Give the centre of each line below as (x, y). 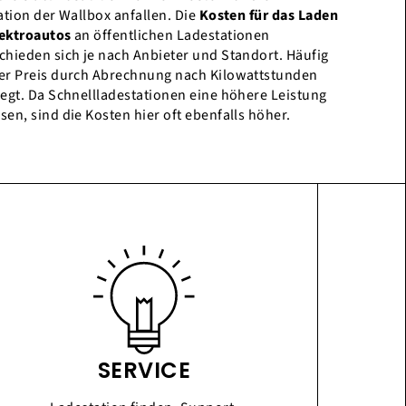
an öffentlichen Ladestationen (170, 36)
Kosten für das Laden (269, 16)
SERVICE (144, 371)
